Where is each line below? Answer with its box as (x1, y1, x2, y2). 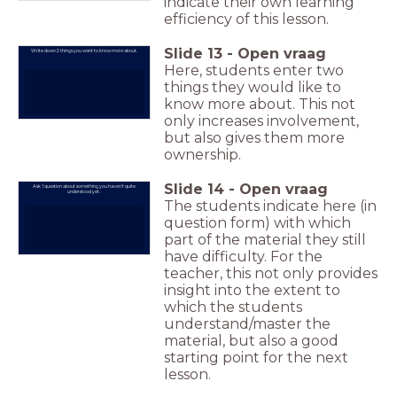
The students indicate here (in (164, 197, 377, 214)
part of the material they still (164, 230, 366, 248)
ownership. (164, 145, 241, 163)
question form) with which (164, 214, 351, 231)
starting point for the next (164, 348, 348, 366)
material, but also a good (164, 331, 339, 349)
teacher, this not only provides (164, 264, 378, 282)
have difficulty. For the (164, 247, 323, 265)
